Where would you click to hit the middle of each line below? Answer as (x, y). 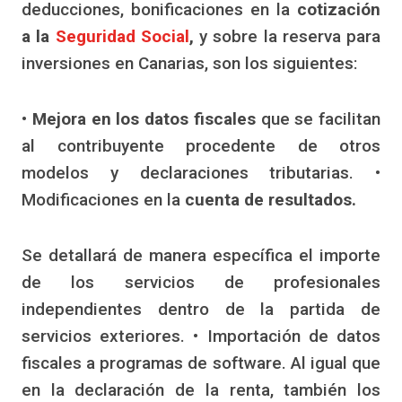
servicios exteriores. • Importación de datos (201, 336)
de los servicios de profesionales (201, 283)
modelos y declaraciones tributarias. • (201, 173)
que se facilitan (318, 119)
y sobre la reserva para (287, 37)
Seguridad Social (122, 37)
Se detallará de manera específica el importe (201, 256)
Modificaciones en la (103, 200)
